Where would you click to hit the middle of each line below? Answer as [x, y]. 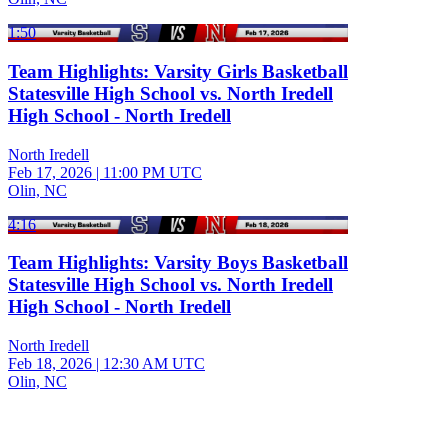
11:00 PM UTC [152, 172]
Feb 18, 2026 [50, 364]
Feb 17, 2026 [50, 172]
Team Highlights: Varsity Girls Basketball [178, 71]
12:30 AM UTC [154, 364]
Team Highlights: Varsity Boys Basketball [178, 263]
